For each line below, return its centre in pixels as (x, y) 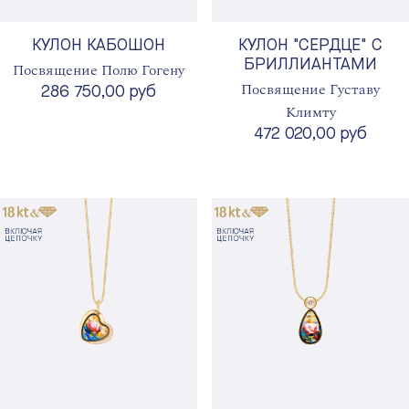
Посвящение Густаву (310, 90)
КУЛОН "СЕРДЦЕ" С (310, 46)
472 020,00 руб (310, 135)
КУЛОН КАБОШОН (99, 46)
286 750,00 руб (99, 93)
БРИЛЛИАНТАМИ (310, 65)
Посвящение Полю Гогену (99, 71)
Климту (310, 113)
